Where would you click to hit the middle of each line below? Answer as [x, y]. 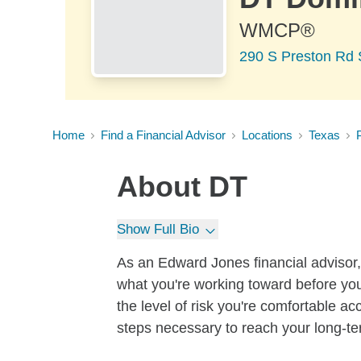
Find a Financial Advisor [163, 135]
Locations [267, 135]
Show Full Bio [158, 229]
